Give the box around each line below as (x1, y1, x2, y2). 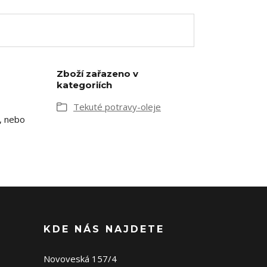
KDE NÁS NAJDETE (44, 223, 164, 235)
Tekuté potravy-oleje (73, 101, 161, 113)
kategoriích (57, 79, 112, 91)
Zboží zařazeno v (57, 68, 138, 79)
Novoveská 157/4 (44, 253, 117, 265)
